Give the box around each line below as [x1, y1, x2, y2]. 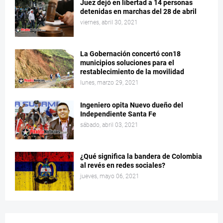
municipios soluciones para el [80, 59, 174, 67]
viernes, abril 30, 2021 [80, 19, 138, 26]
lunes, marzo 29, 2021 [80, 79, 139, 87]
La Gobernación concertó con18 [80, 50, 181, 58]
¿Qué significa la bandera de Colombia [80, 152, 202, 161]
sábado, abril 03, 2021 [80, 121, 138, 129]
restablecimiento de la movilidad [80, 68, 184, 76]
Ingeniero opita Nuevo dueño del [80, 101, 183, 110]
